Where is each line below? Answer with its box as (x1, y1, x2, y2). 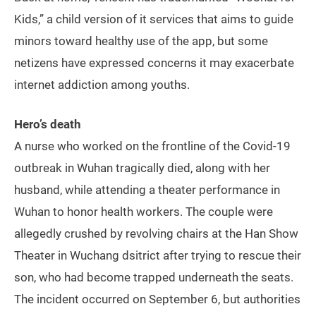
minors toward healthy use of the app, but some (14, 34, 268, 49)
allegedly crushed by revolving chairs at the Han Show (14, 226, 298, 241)
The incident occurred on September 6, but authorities (14, 292, 300, 307)
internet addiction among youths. (14, 78, 190, 92)
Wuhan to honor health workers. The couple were (14, 205, 273, 219)
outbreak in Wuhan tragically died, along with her (14, 161, 270, 176)
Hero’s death (14, 117, 81, 132)
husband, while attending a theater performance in (14, 183, 280, 197)
